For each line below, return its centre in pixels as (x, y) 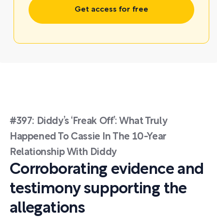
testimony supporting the (98, 189)
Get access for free (111, 10)
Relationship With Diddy (63, 153)
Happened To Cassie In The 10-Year (88, 137)
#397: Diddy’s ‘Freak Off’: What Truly (89, 122)
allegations (47, 209)
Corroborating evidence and (107, 170)
